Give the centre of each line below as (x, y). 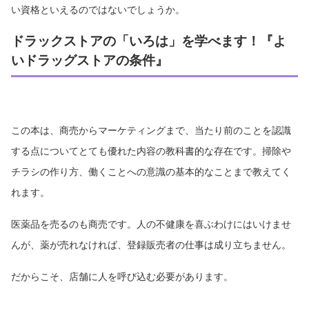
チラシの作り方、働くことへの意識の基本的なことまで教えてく (151, 171)
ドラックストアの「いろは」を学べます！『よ (149, 40)
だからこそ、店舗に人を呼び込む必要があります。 (122, 276)
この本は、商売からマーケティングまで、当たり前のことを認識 (151, 130)
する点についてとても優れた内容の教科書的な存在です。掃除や (151, 150)
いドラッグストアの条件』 (90, 60)
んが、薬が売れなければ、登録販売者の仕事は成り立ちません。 (151, 244)
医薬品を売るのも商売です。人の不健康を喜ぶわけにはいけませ (151, 223)
